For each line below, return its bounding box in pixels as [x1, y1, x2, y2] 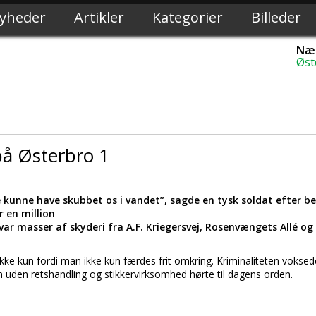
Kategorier [152, 8, 223, 27]
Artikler [74, 8, 124, 27]
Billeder [251, 8, 301, 27]
